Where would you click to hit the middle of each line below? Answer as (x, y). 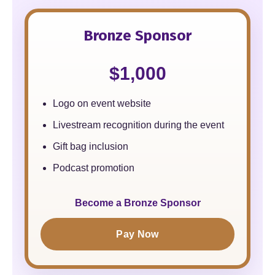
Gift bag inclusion (91, 146)
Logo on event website (102, 103)
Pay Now (137, 234)
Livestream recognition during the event (138, 125)
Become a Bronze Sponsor (137, 203)
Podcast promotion (94, 168)
